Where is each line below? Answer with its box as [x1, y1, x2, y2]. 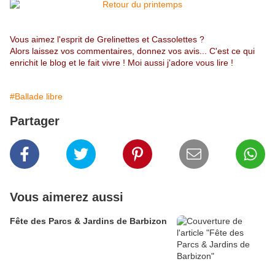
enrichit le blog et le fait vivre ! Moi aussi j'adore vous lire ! [10, 58, 233, 68]
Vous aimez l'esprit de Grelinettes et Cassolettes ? [10, 34, 204, 45]
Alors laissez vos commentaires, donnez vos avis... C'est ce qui [10, 46, 255, 56]
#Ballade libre [10, 91, 63, 102]
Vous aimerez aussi [10, 190, 123, 204]
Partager [10, 114, 60, 128]
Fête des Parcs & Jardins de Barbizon [10, 216, 167, 227]
